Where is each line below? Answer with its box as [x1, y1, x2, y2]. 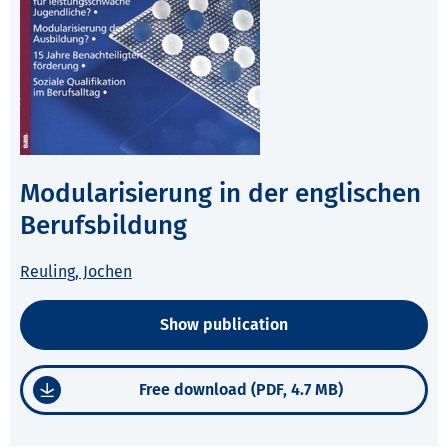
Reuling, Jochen [20, 262, 132, 282]
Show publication [160, 315, 288, 335]
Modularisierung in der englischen [20, 178, 421, 210]
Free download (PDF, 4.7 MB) [138, 380, 343, 400]
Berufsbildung [20, 210, 187, 242]
